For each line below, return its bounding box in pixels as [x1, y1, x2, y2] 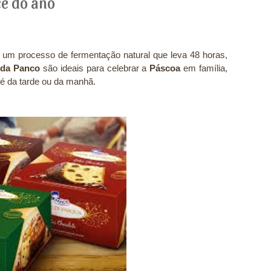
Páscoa [149, 62, 181, 73]
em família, [180, 62, 227, 73]
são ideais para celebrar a [42, 62, 150, 73]
